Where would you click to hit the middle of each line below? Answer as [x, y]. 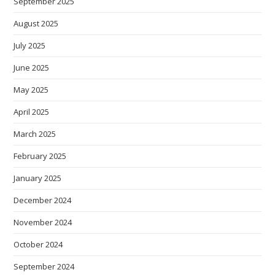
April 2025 [32, 112]
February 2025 [40, 156]
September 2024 [44, 267]
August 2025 [36, 24]
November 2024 [43, 223]
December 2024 [43, 200]
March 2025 [35, 134]
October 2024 [38, 245]
